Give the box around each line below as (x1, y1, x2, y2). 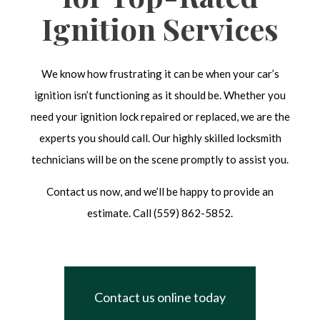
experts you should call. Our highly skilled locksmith (39, 131, 281, 145)
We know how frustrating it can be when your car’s (41, 67, 279, 81)
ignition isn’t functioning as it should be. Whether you (34, 89, 286, 102)
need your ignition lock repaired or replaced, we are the (30, 110, 290, 124)
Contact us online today (94, 289, 226, 306)
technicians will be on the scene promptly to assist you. (31, 153, 289, 166)
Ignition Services (41, 9, 279, 49)
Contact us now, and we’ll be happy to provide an (46, 185, 274, 199)
